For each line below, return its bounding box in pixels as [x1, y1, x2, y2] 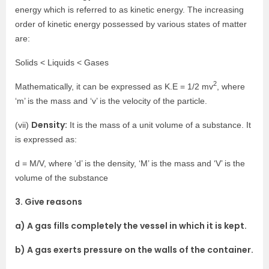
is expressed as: [15, 134, 77, 144]
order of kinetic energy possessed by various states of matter [15, 19, 247, 29]
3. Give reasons [15, 195, 82, 208]
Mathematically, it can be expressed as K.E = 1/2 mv [15, 81, 213, 91]
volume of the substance [15, 172, 108, 183]
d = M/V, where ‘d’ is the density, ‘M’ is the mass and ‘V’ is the [15, 158, 245, 168]
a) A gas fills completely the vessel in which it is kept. [15, 219, 247, 232]
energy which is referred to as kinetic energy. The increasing [15, 4, 244, 14]
